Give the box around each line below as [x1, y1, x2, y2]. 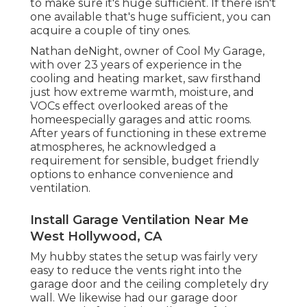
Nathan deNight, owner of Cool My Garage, [30, 45, 265, 58]
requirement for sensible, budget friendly [30, 154, 259, 168]
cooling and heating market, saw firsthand [30, 72, 261, 86]
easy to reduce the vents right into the [30, 264, 242, 278]
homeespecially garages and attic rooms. [30, 113, 251, 127]
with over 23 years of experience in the [30, 58, 242, 72]
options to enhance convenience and [30, 168, 234, 182]
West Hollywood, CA [30, 229, 162, 245]
